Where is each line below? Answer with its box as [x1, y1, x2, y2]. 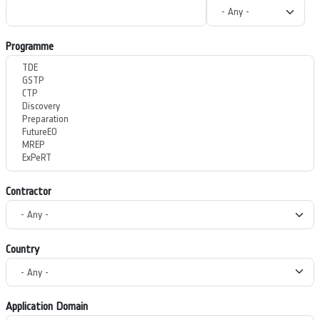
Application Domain [6, 299, 88, 314]
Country [6, 241, 39, 256]
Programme [6, 39, 54, 53]
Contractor [6, 184, 51, 199]
